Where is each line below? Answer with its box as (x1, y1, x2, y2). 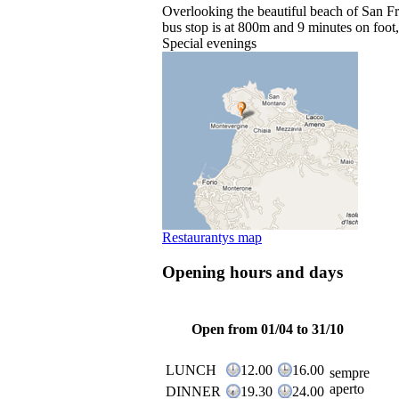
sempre (330, 364, 370, 380)
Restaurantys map (162, 230, 262, 246)
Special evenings (162, 36, 256, 52)
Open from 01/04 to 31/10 (191, 321, 344, 337)
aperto (330, 380, 364, 396)
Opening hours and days (162, 262, 343, 281)
